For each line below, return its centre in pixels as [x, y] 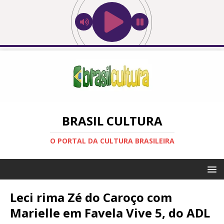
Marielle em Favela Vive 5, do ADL [110, 212]
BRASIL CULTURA [112, 120]
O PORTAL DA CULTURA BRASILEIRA [112, 140]
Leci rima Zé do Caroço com [91, 197]
